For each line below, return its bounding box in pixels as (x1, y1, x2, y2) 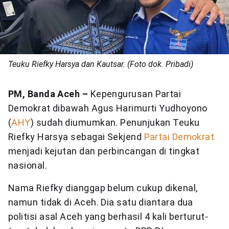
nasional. (8, 160, 48, 171)
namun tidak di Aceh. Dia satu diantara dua (8, 197, 193, 208)
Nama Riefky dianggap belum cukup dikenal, (8, 182, 198, 194)
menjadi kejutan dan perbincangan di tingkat (8, 146, 200, 157)
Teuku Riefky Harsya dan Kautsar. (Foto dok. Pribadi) (8, 59, 193, 70)
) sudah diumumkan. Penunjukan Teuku (30, 117, 200, 128)
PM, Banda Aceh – (8, 88, 90, 100)
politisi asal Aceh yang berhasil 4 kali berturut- (8, 211, 209, 222)
